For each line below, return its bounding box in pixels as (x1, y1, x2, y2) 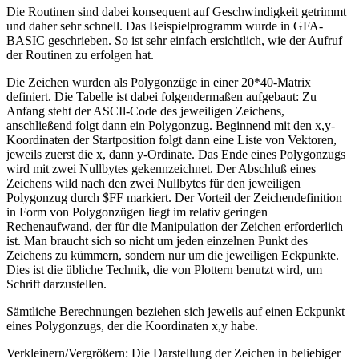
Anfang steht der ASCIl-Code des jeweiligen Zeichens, (6, 103, 284, 118)
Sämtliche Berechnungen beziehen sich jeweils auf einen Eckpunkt (6, 304, 345, 318)
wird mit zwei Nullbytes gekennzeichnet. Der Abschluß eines (6, 161, 316, 175)
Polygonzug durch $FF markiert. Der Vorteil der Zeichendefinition (6, 190, 342, 204)
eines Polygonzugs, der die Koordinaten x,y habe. (6, 318, 258, 333)
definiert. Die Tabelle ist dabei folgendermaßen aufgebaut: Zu (6, 89, 317, 103)
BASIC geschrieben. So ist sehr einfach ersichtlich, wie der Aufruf (6, 33, 342, 47)
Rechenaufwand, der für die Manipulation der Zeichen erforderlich (6, 219, 343, 233)
